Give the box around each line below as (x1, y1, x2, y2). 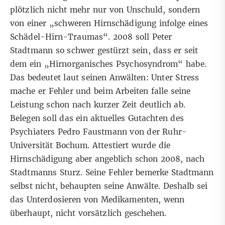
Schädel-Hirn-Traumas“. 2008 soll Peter (10, 32, 172, 42)
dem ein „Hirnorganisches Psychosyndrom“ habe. (10, 59, 206, 69)
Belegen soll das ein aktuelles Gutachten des (10, 114, 184, 124)
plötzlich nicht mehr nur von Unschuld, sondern (10, 5, 200, 15)
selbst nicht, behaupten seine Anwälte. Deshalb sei (10, 181, 208, 191)
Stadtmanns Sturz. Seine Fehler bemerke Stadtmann (10, 168, 214, 178)
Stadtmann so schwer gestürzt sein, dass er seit (10, 46, 198, 56)
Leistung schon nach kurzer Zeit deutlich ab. (10, 100, 185, 110)
